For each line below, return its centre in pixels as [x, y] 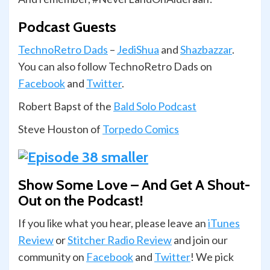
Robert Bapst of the [66, 106]
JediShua [138, 50]
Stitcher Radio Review [120, 240]
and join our [200, 240]
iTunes [224, 223]
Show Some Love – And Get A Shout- [134, 185]
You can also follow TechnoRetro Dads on [115, 67]
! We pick [212, 257]
